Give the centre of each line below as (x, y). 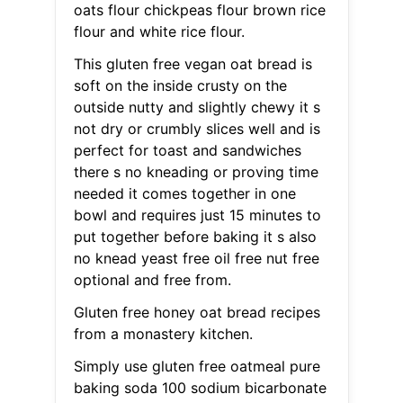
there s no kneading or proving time (196, 172)
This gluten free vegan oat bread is (193, 64)
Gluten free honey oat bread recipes (197, 313)
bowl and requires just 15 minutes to (197, 215)
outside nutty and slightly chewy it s (197, 107)
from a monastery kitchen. (163, 334)
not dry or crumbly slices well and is (197, 129)
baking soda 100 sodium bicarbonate (200, 388)
